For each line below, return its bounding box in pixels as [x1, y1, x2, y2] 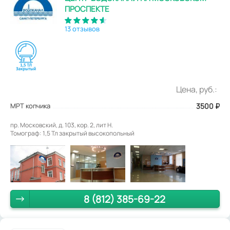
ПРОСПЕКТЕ [64, 4, 109, 15]
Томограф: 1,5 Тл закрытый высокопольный [10, 129, 135, 138]
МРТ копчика [10, 101, 50, 111]
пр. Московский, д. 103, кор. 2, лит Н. [10, 121, 113, 130]
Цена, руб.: [176, 84, 217, 95]
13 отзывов [64, 24, 100, 34]
